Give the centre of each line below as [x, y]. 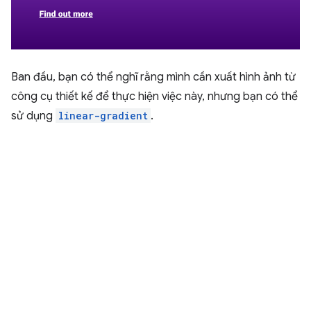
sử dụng [33, 116]
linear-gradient [103, 116]
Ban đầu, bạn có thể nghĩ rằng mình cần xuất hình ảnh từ [153, 77]
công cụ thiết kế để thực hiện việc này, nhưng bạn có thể [154, 97]
